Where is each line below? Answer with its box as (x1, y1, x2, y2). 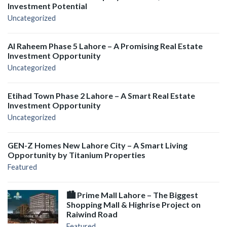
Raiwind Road (66, 209, 118, 219)
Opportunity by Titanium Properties (8, 149, 145, 160)
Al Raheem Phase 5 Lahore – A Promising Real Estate (8, 41, 203, 51)
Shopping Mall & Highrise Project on (66, 199, 201, 209)
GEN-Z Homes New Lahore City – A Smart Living (8, 140, 187, 150)
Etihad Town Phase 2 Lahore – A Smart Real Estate (8, 90, 195, 100)
